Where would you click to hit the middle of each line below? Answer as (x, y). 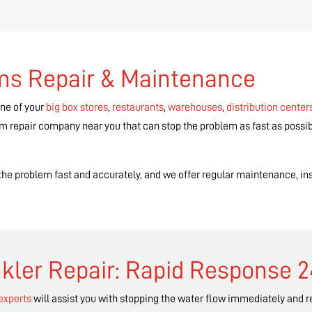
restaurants (138, 108)
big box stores (77, 108)
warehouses (195, 108)
